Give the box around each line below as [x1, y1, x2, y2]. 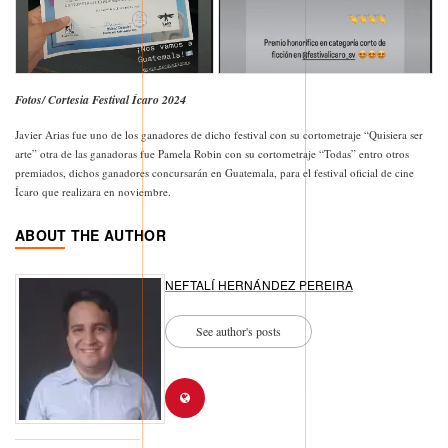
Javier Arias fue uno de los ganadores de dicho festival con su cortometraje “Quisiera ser [15, 126, 423, 142]
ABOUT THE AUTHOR [15, 224, 166, 245]
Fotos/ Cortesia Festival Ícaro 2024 [15, 90, 186, 108]
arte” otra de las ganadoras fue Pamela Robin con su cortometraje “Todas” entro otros [15, 145, 409, 161]
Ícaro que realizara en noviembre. [15, 183, 171, 199]
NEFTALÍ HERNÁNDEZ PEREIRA [165, 276, 353, 294]
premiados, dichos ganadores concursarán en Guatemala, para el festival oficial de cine [15, 164, 414, 180]
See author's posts [196, 323, 281, 340]
